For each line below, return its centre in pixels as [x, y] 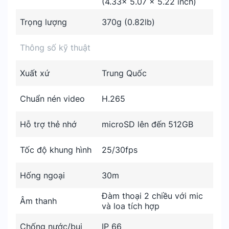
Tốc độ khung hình [56, 150]
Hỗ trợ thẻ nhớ [48, 124]
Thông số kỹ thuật [55, 48]
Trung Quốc [124, 73]
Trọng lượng [43, 22]
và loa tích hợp [131, 206]
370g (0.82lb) [128, 22]
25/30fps [120, 150]
